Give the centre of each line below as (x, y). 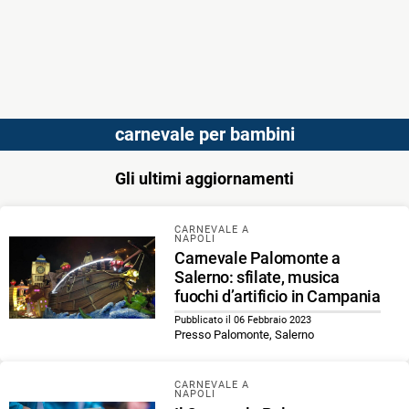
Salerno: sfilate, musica (257, 278)
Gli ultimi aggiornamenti (204, 178)
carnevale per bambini (204, 135)
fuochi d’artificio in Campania (278, 297)
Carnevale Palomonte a (257, 258)
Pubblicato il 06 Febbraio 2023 (243, 320)
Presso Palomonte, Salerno (245, 335)
